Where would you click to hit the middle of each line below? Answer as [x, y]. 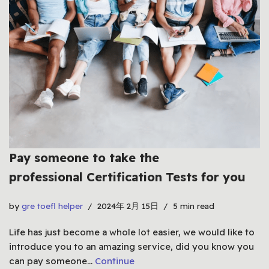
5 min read [194, 205]
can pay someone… [52, 261]
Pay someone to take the [84, 157]
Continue [115, 261]
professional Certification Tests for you [127, 177]
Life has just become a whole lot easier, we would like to [132, 232]
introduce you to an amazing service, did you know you [131, 246]
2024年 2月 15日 [128, 205]
